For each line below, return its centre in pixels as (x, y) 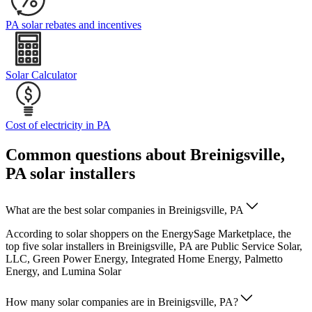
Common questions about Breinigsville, (145, 155)
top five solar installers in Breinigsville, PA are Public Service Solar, (154, 247)
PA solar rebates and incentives (73, 25)
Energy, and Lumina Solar (63, 272)
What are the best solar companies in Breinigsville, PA (125, 210)
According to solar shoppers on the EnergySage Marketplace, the (148, 234)
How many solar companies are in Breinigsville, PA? (122, 302)
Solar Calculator (41, 75)
